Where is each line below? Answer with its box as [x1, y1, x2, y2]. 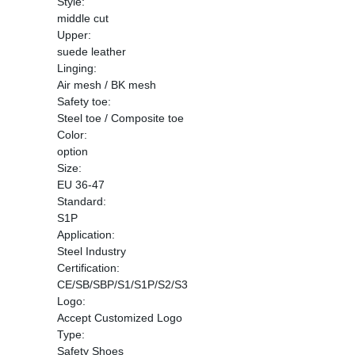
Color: [57, 128, 87, 141]
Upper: [57, 29, 91, 41]
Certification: [57, 261, 120, 274]
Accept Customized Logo [57, 311, 182, 324]
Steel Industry [57, 245, 126, 258]
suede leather [57, 45, 126, 58]
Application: [57, 228, 115, 241]
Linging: [57, 62, 97, 74]
